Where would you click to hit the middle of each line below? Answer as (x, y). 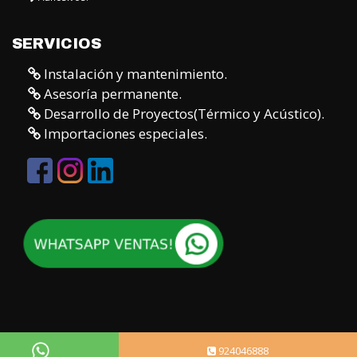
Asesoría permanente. (111, 21)
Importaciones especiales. (124, 61)
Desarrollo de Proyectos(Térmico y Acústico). (182, 41)
